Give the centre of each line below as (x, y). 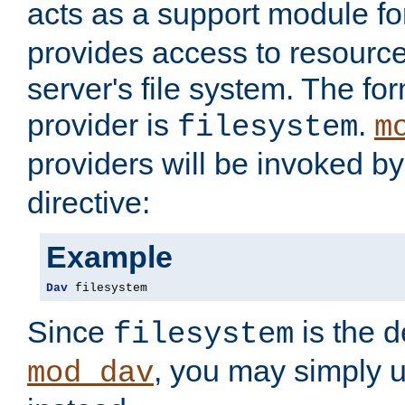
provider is (102, 125)
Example (109, 257)
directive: (89, 203)
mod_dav (90, 374)
